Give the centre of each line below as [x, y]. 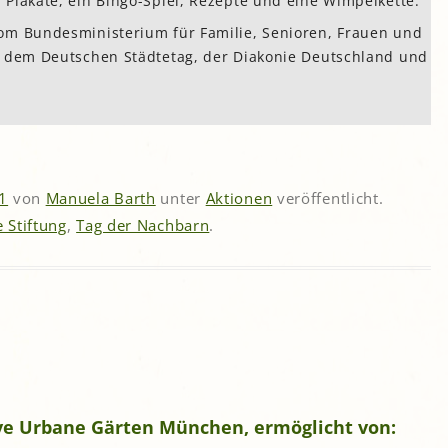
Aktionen [239, 197]
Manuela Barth [100, 197]
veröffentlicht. [328, 197]
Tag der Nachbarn [143, 224]
